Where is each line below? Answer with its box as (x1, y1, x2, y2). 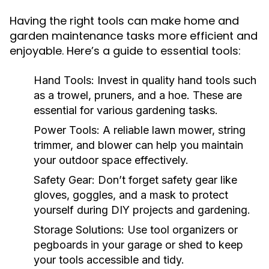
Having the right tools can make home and (10, 13, 239, 28)
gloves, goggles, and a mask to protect (34, 189, 228, 201)
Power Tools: (34, 124, 100, 136)
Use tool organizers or (124, 223, 238, 236)
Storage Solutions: (34, 223, 124, 236)
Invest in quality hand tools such (94, 74, 256, 86)
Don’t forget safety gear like (95, 174, 237, 186)
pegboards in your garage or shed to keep (34, 238, 243, 251)
